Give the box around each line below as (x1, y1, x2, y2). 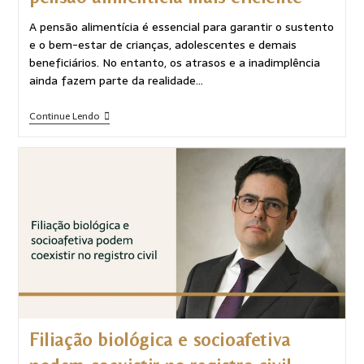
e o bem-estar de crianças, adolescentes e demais (28, 36, 297, 54)
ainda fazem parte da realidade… (28, 71, 203, 90)
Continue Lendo (28, 108, 100, 125)
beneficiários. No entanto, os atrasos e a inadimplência (28, 54, 320, 72)
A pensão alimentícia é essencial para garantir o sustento (28, 18, 334, 37)
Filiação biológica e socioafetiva (28, 328, 291, 350)
